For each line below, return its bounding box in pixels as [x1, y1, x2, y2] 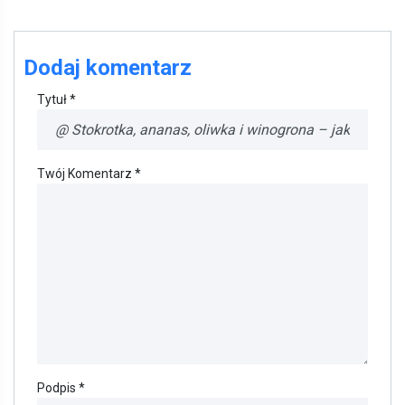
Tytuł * [37, 92, 76, 108]
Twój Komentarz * [37, 166, 141, 182]
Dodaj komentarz [24, 55, 192, 81]
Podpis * [37, 381, 85, 396]
